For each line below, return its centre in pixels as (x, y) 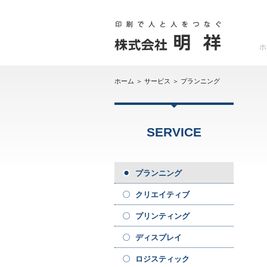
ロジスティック (162, 259)
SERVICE (174, 132)
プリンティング (162, 216)
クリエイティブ (162, 195)
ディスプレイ (159, 237)
